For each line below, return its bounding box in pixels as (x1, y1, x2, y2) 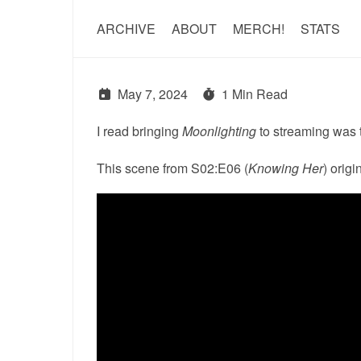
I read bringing (96, 122, 182, 140)
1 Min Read (222, 85, 288, 103)
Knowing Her (247, 159, 323, 177)
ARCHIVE (96, 19, 156, 38)
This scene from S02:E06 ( (96, 159, 248, 177)
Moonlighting (181, 122, 256, 140)
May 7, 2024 (117, 85, 188, 103)
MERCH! (232, 19, 284, 38)
